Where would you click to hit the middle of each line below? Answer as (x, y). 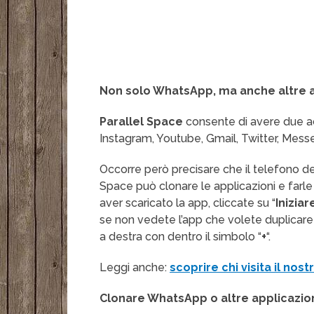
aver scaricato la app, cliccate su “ (188, 203)
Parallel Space (142, 122)
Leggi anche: (135, 268)
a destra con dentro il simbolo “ (181, 237)
